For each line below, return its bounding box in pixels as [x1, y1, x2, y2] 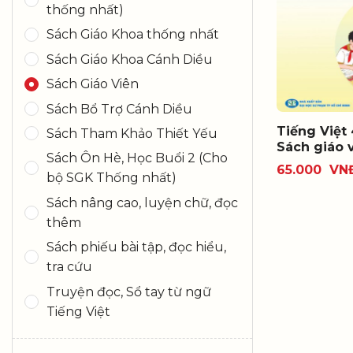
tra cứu [46, 259, 92, 275]
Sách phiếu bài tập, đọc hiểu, [46, 240, 226, 255]
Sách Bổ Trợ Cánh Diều [46, 101, 192, 117]
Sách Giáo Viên [46, 76, 139, 92]
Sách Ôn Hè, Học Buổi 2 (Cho [46, 150, 228, 166]
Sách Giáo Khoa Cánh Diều [46, 51, 213, 67]
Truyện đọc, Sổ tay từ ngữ [46, 284, 211, 299]
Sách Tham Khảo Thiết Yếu [46, 125, 217, 141]
